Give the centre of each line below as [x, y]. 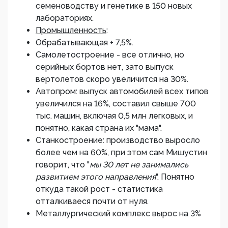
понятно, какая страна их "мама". [99, 128]
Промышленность [71, 30]
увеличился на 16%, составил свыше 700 [116, 104]
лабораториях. [65, 18]
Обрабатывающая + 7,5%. [84, 42]
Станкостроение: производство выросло [118, 140]
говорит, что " [63, 165]
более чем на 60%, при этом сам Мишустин [121, 152]
